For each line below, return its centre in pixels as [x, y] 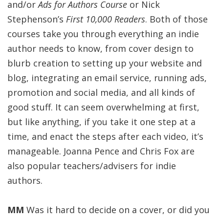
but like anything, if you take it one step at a [101, 122]
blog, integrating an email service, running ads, [107, 78]
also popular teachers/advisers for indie [92, 166]
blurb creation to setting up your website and [105, 63]
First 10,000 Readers [106, 19]
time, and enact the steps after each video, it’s [105, 136]
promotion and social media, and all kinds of [101, 92]
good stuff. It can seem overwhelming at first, [103, 107]
